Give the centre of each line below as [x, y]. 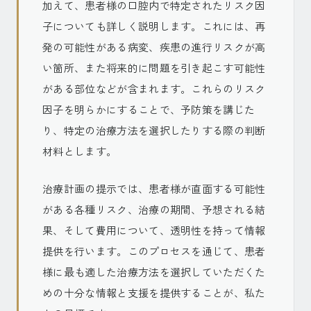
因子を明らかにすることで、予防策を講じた [149, 109]
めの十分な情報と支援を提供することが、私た [154, 293]
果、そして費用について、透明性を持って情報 [154, 230]
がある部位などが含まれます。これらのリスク [154, 89]
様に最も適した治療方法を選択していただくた [154, 272]
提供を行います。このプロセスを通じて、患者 [154, 251]
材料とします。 [80, 151]
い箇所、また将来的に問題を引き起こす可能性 [154, 68]
